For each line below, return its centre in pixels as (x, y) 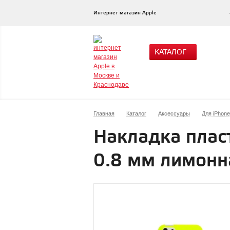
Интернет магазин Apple (125, 13)
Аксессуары (174, 113)
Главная (104, 113)
